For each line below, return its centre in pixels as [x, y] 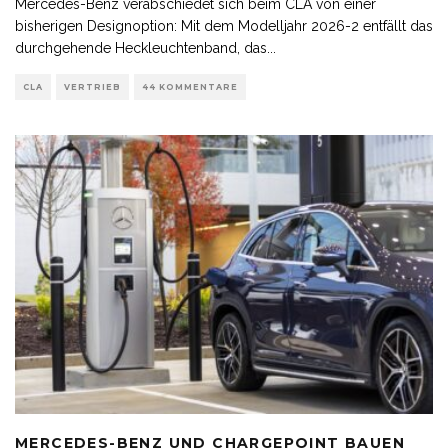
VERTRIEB [92, 87]
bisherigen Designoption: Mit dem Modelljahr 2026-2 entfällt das [224, 26]
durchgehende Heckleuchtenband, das [141, 48]
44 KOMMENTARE [190, 87]
